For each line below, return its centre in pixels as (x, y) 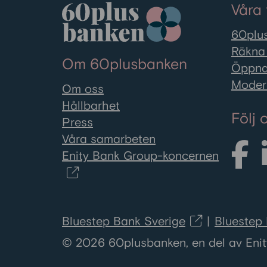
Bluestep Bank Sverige (124, 222)
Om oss (83, 89)
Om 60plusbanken (125, 65)
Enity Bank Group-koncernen (140, 156)
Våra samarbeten (109, 139)
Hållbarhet (91, 106)
